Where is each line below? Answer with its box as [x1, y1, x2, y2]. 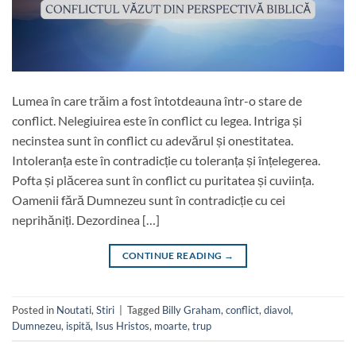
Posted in [12, 304, 56, 317]
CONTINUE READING [122, 249, 224, 261]
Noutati [56, 304, 91, 317]
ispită [66, 319, 91, 333]
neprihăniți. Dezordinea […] [12, 211, 160, 227]
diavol [264, 304, 291, 317]
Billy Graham [162, 304, 221, 317]
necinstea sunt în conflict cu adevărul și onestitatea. [12, 132, 293, 148]
